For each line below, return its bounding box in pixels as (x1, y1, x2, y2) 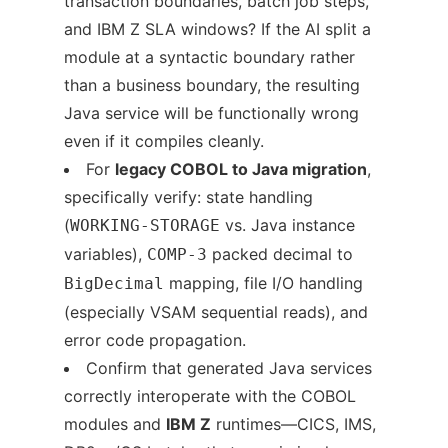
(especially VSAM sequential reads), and (64, 302, 368, 323)
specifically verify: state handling (64, 187, 313, 208)
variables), (64, 244, 147, 265)
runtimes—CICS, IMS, (211, 414, 376, 435)
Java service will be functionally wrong (64, 103, 359, 124)
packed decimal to (207, 244, 353, 265)
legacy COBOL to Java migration (115, 159, 367, 180)
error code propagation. (64, 330, 246, 351)
